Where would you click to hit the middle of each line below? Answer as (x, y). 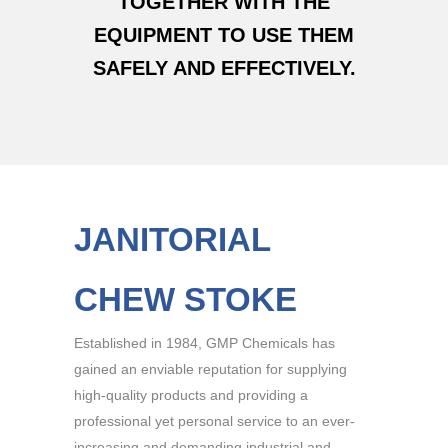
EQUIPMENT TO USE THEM (224, 35)
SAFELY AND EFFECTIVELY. (224, 68)
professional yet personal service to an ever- (214, 421)
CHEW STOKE (185, 299)
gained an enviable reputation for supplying (210, 369)
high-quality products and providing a (191, 395)
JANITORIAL (172, 239)
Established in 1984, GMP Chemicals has (204, 343)
